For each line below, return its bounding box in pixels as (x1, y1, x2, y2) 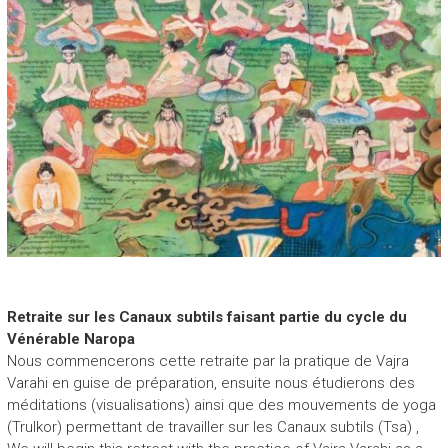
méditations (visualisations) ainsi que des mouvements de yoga (6, 395, 436, 414)
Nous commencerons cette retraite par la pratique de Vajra (6, 351, 409, 370)
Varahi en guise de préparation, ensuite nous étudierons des (6, 373, 415, 392)
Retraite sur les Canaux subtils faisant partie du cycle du (6, 307, 407, 326)
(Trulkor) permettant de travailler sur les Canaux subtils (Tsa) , (6, 417, 419, 436)
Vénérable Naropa (6, 329, 135, 348)
